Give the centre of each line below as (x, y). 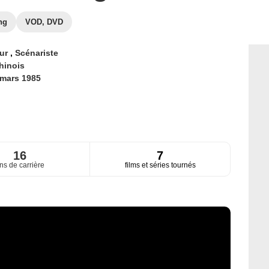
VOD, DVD (44, 22)
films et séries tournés (160, 165)
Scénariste (36, 53)
